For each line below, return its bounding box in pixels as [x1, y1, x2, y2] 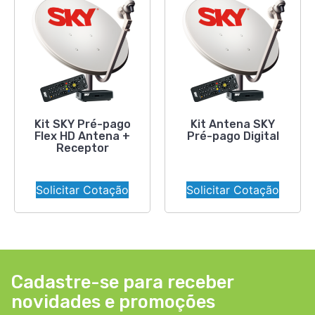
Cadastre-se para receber [11, 271, 233, 293]
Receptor [56, 141, 109, 155]
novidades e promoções [11, 291, 215, 313]
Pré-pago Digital [186, 129, 279, 143]
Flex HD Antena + [34, 129, 130, 143]
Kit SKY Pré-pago [34, 117, 131, 131]
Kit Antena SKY [191, 117, 275, 131]
